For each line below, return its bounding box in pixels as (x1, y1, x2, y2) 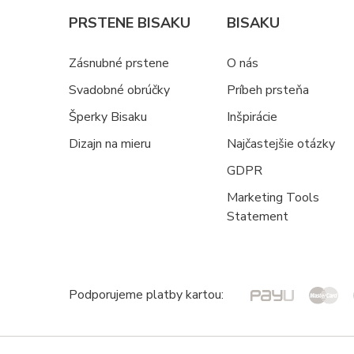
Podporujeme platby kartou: (69, 286, 227, 303)
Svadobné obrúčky (69, 81, 170, 99)
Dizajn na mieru (69, 135, 151, 153)
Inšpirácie (227, 108, 277, 126)
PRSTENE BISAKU (69, 13, 190, 32)
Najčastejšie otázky (227, 135, 335, 153)
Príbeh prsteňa (227, 81, 309, 99)
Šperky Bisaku (69, 108, 147, 126)
